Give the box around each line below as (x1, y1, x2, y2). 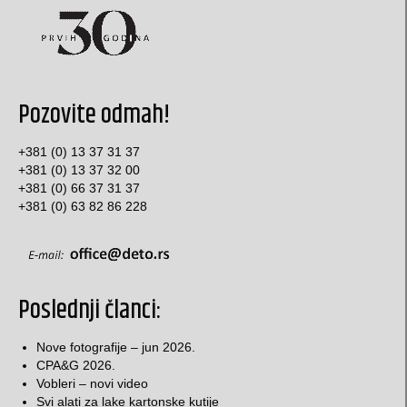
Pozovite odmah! (18, 95, 170, 134)
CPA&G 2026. (36, 357, 115, 372)
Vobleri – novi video (36, 375, 148, 391)
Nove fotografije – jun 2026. (36, 339, 195, 354)
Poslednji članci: (18, 291, 162, 330)
